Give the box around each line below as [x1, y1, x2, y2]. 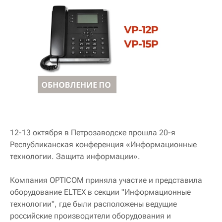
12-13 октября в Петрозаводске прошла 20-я [10, 127, 175, 137]
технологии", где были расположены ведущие [10, 199, 177, 209]
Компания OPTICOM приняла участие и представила [10, 175, 202, 185]
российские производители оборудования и [10, 211, 171, 221]
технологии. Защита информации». [10, 151, 140, 161]
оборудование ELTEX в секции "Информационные [10, 187, 191, 197]
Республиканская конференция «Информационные [10, 139, 197, 149]
